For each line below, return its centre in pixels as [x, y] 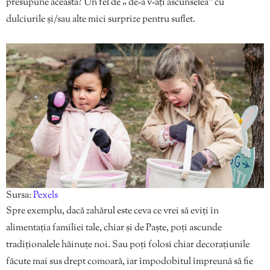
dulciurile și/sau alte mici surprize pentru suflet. [101, 19]
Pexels [46, 195]
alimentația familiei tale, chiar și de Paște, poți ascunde [114, 228]
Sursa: [20, 195]
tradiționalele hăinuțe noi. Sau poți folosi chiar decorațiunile [128, 245]
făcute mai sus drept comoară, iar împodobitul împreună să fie [130, 262]
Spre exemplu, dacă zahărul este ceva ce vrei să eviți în [112, 211]
